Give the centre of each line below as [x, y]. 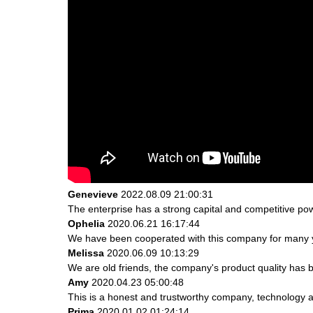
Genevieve [93, 194]
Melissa [86, 253]
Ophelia [86, 223]
